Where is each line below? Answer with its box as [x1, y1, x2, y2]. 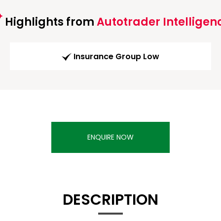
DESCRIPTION [63, 189, 158, 211]
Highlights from [2, 14, 97, 30]
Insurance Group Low [74, 51, 159, 63]
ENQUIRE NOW [87, 132, 134, 143]
